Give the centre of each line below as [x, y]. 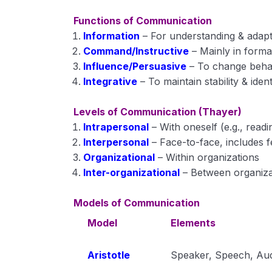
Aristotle [108, 255]
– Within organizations [209, 157]
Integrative [110, 81]
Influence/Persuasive [135, 66]
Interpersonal [116, 142]
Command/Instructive [136, 51]
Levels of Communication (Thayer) [158, 112]
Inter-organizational [132, 172]
